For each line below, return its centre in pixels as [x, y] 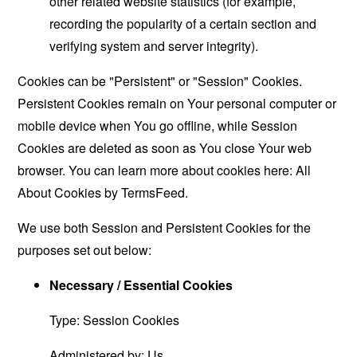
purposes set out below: [85, 249]
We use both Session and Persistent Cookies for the [165, 227]
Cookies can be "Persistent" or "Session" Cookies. [160, 80]
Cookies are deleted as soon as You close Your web [165, 147]
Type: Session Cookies [115, 320]
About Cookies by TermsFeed [102, 192]
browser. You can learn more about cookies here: [157, 170]
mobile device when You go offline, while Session [158, 125]
